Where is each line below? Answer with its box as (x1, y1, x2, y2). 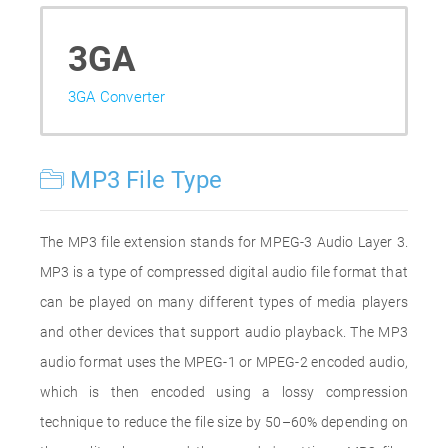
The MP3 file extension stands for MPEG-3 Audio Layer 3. (40, 234, 408, 250)
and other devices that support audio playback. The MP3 (40, 324, 408, 340)
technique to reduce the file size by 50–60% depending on (40, 414, 408, 430)
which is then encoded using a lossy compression (40, 384, 408, 400)
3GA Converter (68, 88, 166, 106)
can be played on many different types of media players (40, 294, 408, 310)
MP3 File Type (64, 166, 223, 194)
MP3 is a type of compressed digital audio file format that (40, 264, 408, 280)
